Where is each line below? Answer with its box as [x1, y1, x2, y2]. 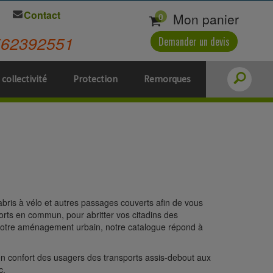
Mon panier [169, 9, 239, 28]
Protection [73, 73, 118, 85]
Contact [24, 8, 61, 22]
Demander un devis [158, 34, 230, 49]
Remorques [144, 73, 191, 85]
